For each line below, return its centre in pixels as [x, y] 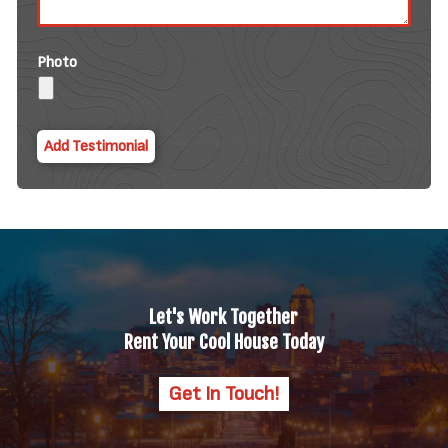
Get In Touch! [223, 394]
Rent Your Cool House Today [223, 342]
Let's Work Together [224, 317]
